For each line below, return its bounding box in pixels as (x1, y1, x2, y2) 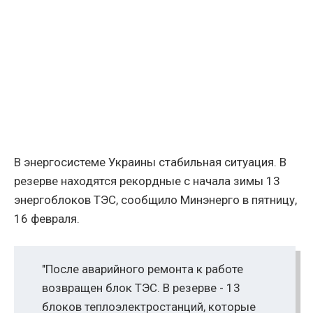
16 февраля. (14, 212, 80, 226)
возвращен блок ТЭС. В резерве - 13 (42, 281, 240, 296)
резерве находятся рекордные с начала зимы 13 (14, 174, 280, 189)
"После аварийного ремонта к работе (42, 262, 243, 277)
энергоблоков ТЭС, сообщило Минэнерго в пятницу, (14, 193, 297, 208)
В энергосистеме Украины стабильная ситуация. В (14, 155, 286, 170)
